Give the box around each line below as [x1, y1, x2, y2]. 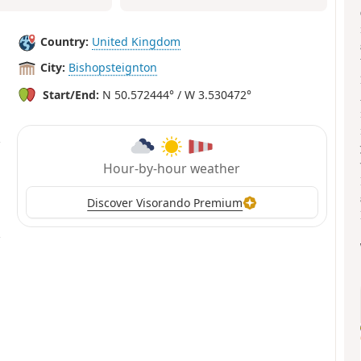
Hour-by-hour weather [103, 160, 241, 178]
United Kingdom [92, 34, 181, 50]
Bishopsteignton [68, 60, 158, 76]
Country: [40, 34, 89, 50]
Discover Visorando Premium [87, 194, 243, 210]
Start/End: [43, 86, 100, 102]
